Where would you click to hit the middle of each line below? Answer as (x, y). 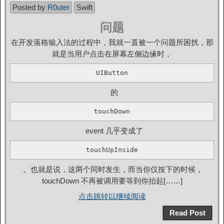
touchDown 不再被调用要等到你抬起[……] (112, 181)
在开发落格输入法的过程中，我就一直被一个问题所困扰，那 (112, 42)
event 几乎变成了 (112, 131)
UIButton (112, 73)
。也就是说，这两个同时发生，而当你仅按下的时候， (112, 169)
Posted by (30, 7)
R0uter (58, 7)
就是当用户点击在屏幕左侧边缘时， (112, 54)
